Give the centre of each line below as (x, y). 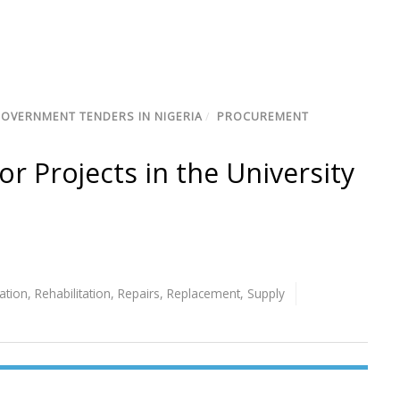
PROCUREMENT (263, 117)
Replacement (204, 294)
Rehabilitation (73, 294)
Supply (266, 294)
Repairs (139, 294)
